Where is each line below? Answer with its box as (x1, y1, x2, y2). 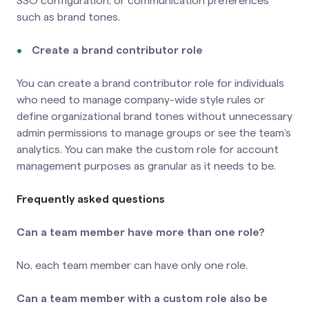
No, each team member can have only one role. (17, 259, 248, 271)
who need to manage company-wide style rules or (17, 93, 265, 106)
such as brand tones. (17, 10, 120, 23)
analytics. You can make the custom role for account (17, 143, 279, 155)
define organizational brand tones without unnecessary (17, 110, 292, 122)
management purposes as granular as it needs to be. (17, 159, 276, 172)
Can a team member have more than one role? (17, 226, 265, 238)
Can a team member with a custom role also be (17, 292, 268, 304)
